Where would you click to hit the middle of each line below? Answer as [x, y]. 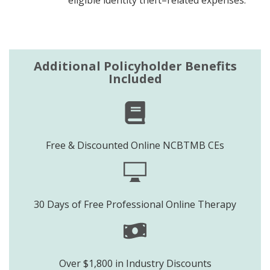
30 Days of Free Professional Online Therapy [135, 204]
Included [135, 78]
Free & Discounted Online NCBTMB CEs [135, 145]
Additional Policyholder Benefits [135, 66]
